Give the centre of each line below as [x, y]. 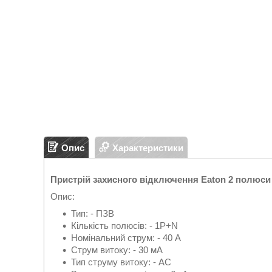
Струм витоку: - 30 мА [117, 250]
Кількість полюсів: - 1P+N [124, 226]
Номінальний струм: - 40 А [126, 238]
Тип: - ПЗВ [93, 213]
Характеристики [148, 148]
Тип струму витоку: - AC [121, 262]
